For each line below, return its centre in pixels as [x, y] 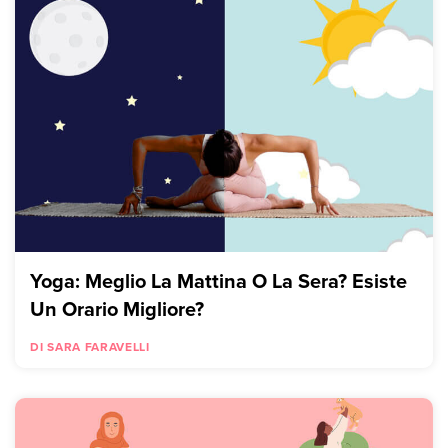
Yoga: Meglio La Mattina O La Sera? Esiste [218, 281]
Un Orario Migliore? [117, 309]
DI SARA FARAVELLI [90, 347]
